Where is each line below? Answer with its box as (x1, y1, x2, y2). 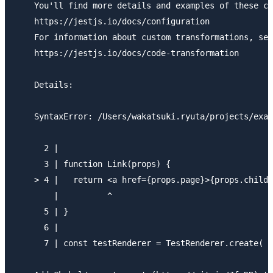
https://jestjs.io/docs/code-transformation (15, 48, 239, 58)
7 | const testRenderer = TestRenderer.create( (15, 238, 263, 248)
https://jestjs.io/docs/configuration (15, 16, 210, 26)
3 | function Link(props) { (15, 158, 171, 169)
